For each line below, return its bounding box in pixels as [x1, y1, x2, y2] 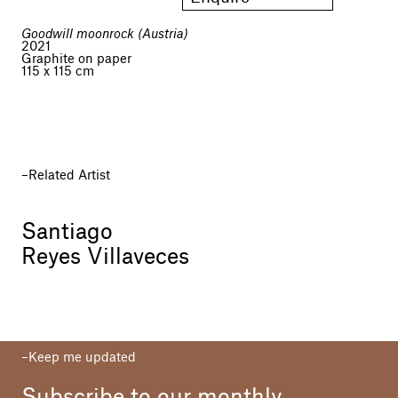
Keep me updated [28, 352, 136, 365]
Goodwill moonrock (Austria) [21, 28, 188, 42]
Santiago [21, 222, 113, 244]
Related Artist [28, 170, 110, 183]
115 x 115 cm [21, 66, 94, 79]
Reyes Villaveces [21, 247, 189, 269]
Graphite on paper [21, 53, 131, 67]
